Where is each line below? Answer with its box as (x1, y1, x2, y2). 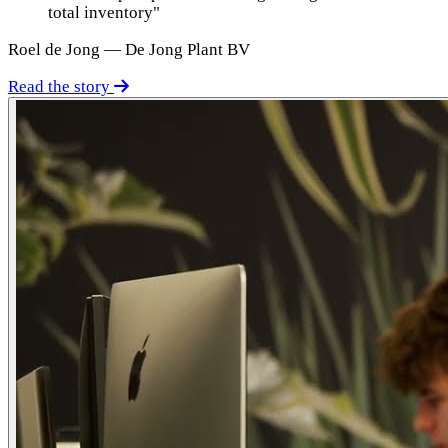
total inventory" (48, 2, 160, 22)
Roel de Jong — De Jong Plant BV (8, 39, 250, 59)
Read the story (8, 76, 114, 96)
